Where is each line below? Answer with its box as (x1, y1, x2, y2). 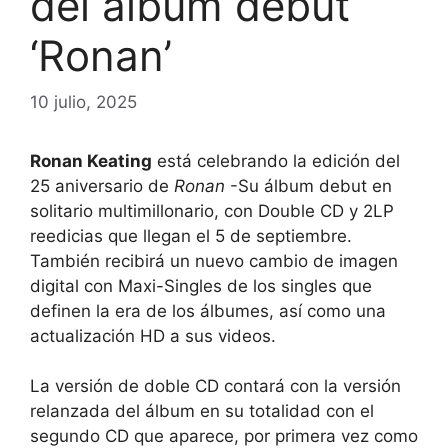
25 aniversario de (30, 175, 174, 196)
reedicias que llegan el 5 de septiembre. (30, 225, 352, 246)
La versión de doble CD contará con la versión (30, 376, 401, 397)
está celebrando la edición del (152, 150, 400, 171)
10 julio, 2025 (30, 91, 137, 112)
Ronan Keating (30, 150, 152, 171)
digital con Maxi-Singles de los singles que (30, 275, 372, 296)
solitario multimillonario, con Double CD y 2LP (30, 200, 394, 221)
